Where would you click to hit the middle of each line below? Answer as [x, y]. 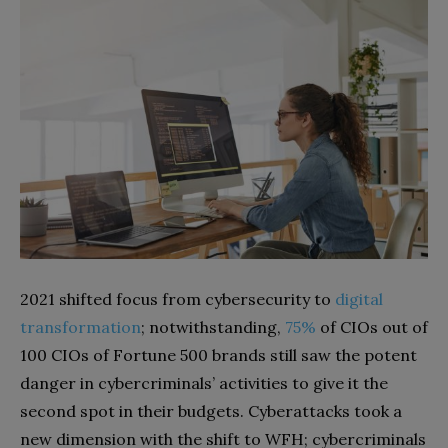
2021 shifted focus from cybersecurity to [177, 298]
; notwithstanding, [213, 326]
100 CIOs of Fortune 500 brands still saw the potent [218, 354]
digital [359, 298]
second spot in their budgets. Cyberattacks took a [211, 410]
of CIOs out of [372, 326]
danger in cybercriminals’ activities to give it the [204, 382]
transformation [80, 326]
